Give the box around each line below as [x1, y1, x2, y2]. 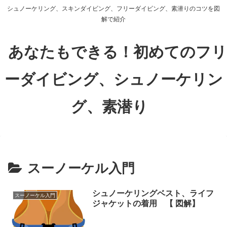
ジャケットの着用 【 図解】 [92, 199, 200, 208]
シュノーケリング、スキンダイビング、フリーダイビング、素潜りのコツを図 [7, 5, 220, 13]
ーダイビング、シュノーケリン [4, 71, 223, 88]
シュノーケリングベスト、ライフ [92, 188, 214, 198]
